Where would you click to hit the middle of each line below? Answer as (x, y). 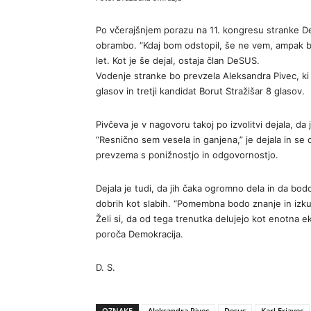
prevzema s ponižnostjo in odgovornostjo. (187, 155)
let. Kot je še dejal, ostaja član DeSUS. (178, 60)
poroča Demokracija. (140, 234)
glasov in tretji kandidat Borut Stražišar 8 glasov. (200, 91)
